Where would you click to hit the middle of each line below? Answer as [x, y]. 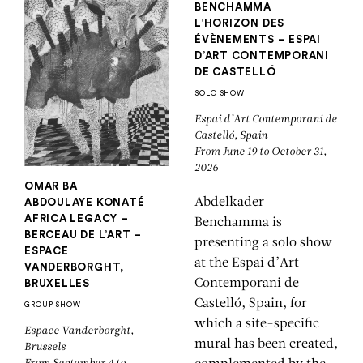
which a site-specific [257, 325]
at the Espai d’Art [247, 264]
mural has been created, [266, 345]
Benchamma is [238, 223]
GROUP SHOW [53, 305]
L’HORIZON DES [240, 23]
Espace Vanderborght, [79, 331]
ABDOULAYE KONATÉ [85, 202]
